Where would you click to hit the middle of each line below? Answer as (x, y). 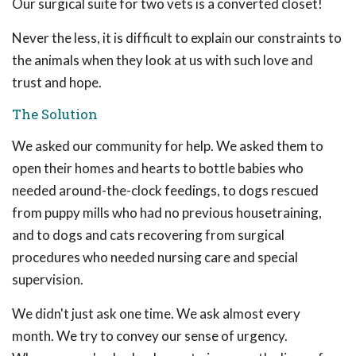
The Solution (55, 114)
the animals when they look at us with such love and (163, 60)
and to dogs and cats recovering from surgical (148, 235)
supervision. (48, 279)
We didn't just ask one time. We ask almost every (156, 313)
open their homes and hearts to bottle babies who (158, 168)
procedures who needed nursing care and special (155, 257)
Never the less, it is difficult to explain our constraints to (177, 38)
